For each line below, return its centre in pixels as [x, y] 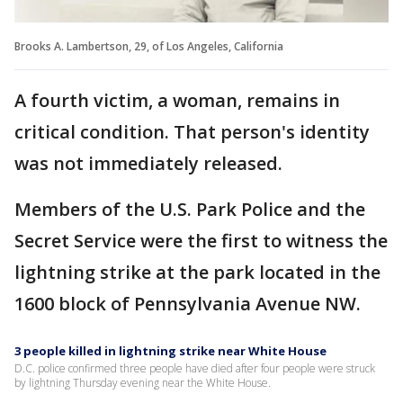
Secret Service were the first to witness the [201, 240]
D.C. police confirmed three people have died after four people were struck [195, 368]
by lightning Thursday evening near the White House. [143, 382]
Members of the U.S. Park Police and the [190, 209]
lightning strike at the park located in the [197, 272]
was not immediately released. [148, 163]
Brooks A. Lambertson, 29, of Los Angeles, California [149, 46]
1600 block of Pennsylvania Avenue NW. [188, 303]
